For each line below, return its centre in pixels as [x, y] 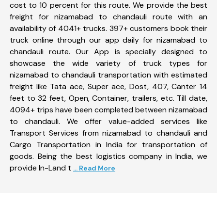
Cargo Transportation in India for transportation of [108, 144]
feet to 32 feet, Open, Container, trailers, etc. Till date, [108, 98]
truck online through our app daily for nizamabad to [108, 40]
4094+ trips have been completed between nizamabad [108, 109]
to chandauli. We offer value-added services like [108, 121]
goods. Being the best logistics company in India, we [108, 156]
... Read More [94, 168]
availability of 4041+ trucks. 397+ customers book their [108, 28]
